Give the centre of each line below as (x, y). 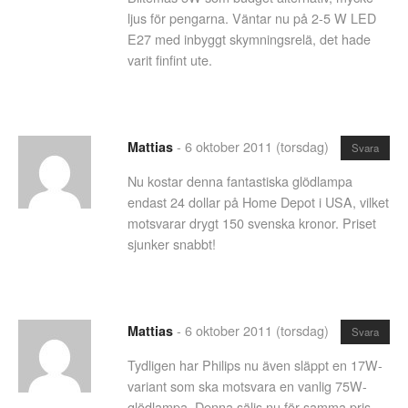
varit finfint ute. (170, 60)
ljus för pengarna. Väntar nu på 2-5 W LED (252, 18)
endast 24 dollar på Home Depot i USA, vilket (258, 202)
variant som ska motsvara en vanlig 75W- (247, 386)
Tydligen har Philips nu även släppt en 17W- (255, 365)
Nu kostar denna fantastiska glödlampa (240, 181)
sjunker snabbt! (172, 244)
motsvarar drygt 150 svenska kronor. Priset (252, 223)
